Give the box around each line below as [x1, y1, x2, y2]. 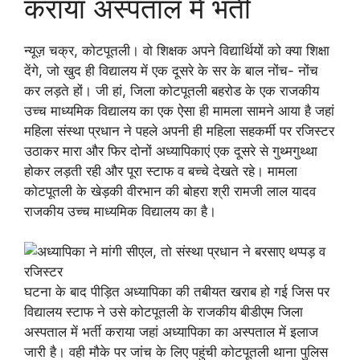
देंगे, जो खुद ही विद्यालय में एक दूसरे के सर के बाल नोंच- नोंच [24, 62, 318, 79]
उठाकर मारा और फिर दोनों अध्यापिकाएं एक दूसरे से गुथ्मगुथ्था [24, 142, 317, 159]
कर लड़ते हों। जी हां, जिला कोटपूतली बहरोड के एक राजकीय [24, 82, 319, 99]
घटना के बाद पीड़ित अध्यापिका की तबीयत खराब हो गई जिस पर [24, 284, 329, 300]
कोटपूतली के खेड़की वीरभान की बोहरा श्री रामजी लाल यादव [24, 182, 316, 199]
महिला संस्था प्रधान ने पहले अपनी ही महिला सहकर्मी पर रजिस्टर [24, 122, 334, 139]
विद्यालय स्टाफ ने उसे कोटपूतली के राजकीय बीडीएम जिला [24, 304, 303, 320]
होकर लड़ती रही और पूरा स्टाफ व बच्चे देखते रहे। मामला [24, 162, 297, 179]
